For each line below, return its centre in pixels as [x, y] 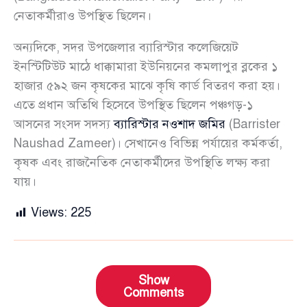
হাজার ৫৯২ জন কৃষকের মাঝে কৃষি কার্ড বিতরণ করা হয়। [147, 86]
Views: [49, 213]
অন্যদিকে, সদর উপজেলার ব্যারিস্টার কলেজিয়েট [126, 48]
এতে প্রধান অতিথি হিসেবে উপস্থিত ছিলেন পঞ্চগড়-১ [134, 105]
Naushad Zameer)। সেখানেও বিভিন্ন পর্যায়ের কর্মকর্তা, [148, 144]
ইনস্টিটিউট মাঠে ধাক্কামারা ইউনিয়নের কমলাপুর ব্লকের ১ [146, 67]
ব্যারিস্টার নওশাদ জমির [170, 124]
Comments [153, 293]
